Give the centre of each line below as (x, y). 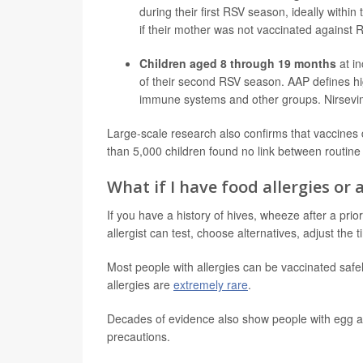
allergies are (140, 284)
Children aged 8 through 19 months (238, 63)
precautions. (139, 336)
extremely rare (211, 284)
